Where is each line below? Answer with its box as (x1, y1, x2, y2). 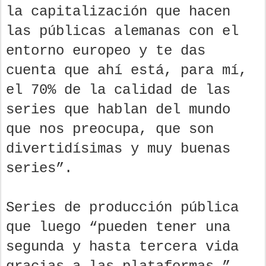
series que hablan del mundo (6, 101, 230, 118)
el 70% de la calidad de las (6, 81, 230, 98)
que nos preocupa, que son (6, 121, 214, 137)
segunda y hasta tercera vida (6, 238, 239, 255)
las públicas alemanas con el (6, 23, 239, 39)
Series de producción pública (6, 199, 239, 216)
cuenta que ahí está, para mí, (6, 62, 247, 78)
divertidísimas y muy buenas (6, 140, 230, 157)
